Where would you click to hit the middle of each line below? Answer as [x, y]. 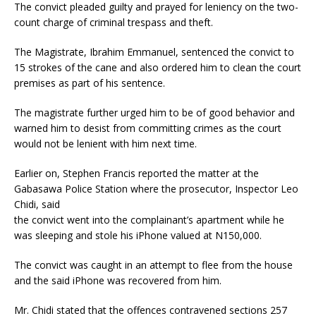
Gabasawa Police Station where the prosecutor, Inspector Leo [156, 189]
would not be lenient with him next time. [105, 144]
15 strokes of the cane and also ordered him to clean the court [158, 67]
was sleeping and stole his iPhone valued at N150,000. [138, 235]
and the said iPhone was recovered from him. [118, 280]
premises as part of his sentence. [90, 83]
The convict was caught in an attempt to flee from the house [153, 265]
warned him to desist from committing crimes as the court [148, 128]
